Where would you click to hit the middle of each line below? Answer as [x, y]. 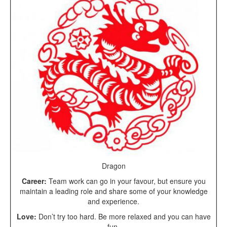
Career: [34, 181]
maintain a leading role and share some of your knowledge [113, 191]
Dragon [113, 165]
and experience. [113, 201]
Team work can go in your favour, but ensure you [126, 181]
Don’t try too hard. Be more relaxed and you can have [123, 216]
